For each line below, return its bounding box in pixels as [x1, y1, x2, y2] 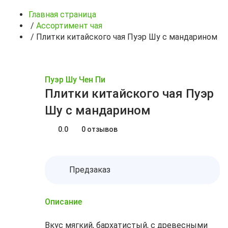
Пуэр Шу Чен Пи [45, 75, 105, 84]
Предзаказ [69, 165, 110, 175]
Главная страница [28, 10, 96, 19]
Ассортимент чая [36, 21, 102, 31]
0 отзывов [81, 125, 118, 133]
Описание [45, 197, 82, 207]
